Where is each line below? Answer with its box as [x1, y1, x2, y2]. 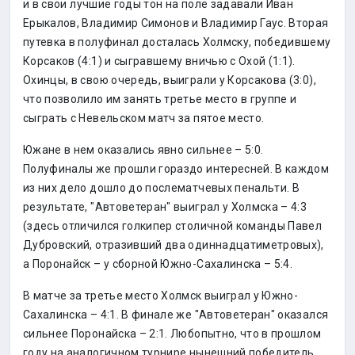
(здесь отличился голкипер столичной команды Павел [23, 219, 323, 232]
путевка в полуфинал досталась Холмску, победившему [23, 36, 331, 48]
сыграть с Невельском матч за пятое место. [23, 112, 265, 124]
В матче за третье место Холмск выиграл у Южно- [23, 289, 299, 302]
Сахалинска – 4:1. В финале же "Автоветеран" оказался [23, 308, 329, 321]
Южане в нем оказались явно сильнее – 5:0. [23, 143, 264, 156]
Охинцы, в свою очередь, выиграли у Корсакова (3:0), [23, 74, 316, 86]
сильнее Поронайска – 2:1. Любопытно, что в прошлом [23, 327, 322, 340]
